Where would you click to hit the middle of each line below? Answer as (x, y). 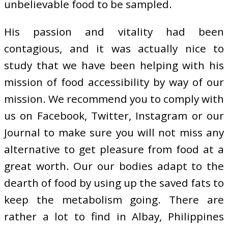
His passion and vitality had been (114, 32)
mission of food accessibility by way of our (114, 82)
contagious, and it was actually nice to (114, 49)
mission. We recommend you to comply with (114, 99)
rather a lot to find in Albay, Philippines (114, 217)
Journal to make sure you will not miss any (114, 133)
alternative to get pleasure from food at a (114, 149)
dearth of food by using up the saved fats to (114, 183)
